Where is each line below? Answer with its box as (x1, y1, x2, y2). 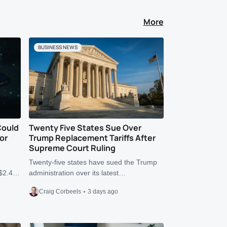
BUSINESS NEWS (38, 44, 78, 51)
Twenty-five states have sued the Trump (29, 158, 158, 166)
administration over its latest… (29, 169, 126, 177)
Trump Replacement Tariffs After (29, 132, 156, 143)
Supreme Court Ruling (29, 142, 116, 154)
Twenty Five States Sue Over (29, 122, 142, 133)
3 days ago (88, 188, 119, 195)
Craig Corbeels (39, 188, 82, 195)
